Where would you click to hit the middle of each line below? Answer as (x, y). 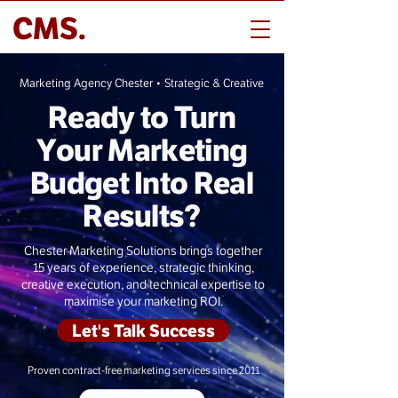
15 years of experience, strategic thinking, (143, 267)
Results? (142, 216)
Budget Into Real (142, 183)
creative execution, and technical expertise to (143, 284)
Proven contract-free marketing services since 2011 (143, 370)
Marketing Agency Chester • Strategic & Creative (142, 83)
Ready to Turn (142, 117)
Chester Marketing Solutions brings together (143, 251)
